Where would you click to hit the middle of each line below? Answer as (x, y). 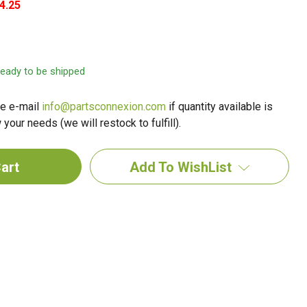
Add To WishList (181, 167)
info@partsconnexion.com (103, 107)
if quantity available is (219, 107)
